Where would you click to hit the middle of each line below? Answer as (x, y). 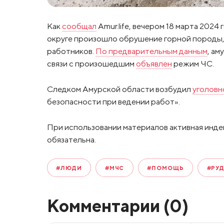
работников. (71, 51)
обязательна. (71, 139)
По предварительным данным (151, 51)
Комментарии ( (108, 206)
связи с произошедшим (91, 64)
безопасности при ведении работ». (113, 101)
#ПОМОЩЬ (165, 168)
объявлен (154, 64)
